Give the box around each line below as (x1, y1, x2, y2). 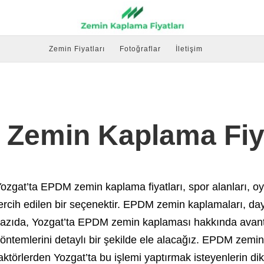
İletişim (176, 45, 203, 53)
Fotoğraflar (120, 45, 161, 53)
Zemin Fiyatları (49, 45, 105, 53)
